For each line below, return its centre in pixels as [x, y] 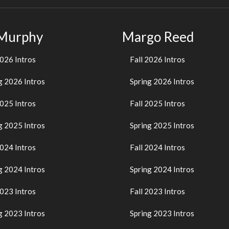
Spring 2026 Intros [162, 82]
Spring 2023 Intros [162, 213]
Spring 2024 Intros [162, 169]
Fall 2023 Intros [157, 191]
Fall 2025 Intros [157, 104]
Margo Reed [158, 37]
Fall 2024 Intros [157, 147]
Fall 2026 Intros [157, 60]
